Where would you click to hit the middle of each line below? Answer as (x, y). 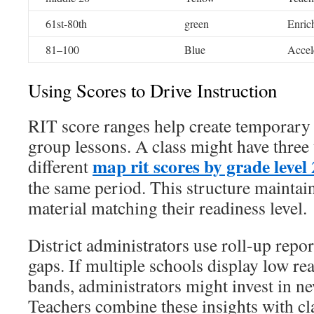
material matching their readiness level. (168, 207)
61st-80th (66, 23)
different (60, 166)
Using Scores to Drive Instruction (152, 90)
